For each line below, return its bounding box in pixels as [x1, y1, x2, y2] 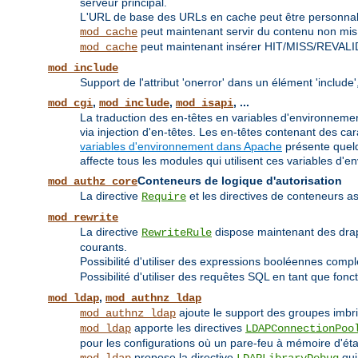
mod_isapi [176, 97, 233, 110]
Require [141, 190, 186, 204]
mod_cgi [48, 97, 93, 110]
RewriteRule [141, 226, 212, 240]
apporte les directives [131, 321, 245, 335]
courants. [80, 241, 127, 254]
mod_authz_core [48, 175, 137, 189]
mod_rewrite [48, 211, 118, 225]
